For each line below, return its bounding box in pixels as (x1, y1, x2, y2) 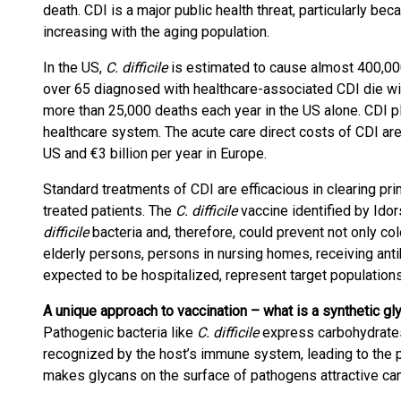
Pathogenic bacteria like (43, 324, 197, 341)
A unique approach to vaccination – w (43, 303, 274, 320)
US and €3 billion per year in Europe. (43, 145, 267, 162)
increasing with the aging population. (43, 23, 269, 40)
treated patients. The (43, 202, 172, 219)
